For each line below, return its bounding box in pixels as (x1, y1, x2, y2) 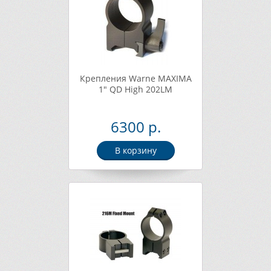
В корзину (114, 145, 157, 156)
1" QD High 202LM (99, 83, 172, 95)
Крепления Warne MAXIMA (79, 73, 192, 84)
